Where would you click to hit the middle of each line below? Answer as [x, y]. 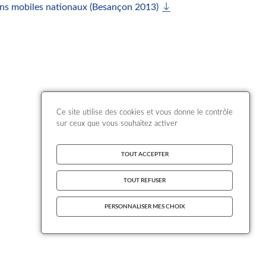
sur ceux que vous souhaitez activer [117, 124]
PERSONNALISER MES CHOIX [145, 207]
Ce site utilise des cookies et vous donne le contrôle [145, 113]
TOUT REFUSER [145, 181]
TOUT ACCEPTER [145, 155]
